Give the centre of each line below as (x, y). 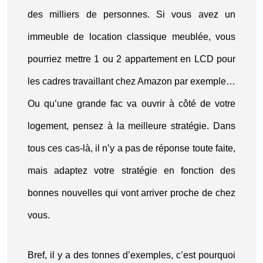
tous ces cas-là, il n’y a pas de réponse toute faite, (131, 148)
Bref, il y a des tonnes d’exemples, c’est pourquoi (131, 255)
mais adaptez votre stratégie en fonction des (131, 171)
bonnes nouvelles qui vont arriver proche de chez (131, 193)
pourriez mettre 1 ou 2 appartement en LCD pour (131, 59)
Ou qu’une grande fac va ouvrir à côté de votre (131, 104)
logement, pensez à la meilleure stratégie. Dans (131, 126)
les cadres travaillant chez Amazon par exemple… (131, 81)
